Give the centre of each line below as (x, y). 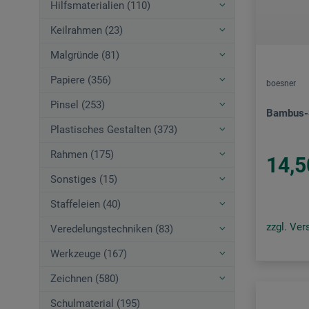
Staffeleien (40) (86, 205)
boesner (281, 84)
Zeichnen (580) (84, 279)
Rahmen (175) (82, 155)
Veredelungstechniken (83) (112, 229)
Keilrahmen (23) (87, 31)
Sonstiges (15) (84, 180)
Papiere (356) (81, 80)
